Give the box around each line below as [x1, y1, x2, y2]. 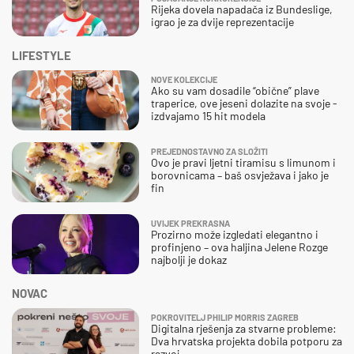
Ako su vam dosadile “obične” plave [151, 83, 319, 97]
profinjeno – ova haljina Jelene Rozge [151, 239, 328, 254]
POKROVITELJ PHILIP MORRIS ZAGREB [151, 311, 299, 322]
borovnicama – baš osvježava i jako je [151, 168, 329, 182]
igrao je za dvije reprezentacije [151, 14, 294, 28]
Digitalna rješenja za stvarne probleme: [151, 321, 337, 335]
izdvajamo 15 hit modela [151, 108, 265, 122]
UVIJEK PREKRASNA [151, 217, 230, 228]
